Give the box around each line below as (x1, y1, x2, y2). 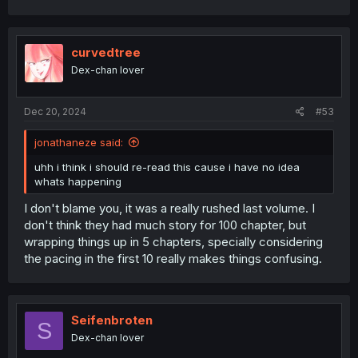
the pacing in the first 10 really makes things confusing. (24, 251, 322, 266)
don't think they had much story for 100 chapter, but (24, 217, 306, 233)
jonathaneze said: (34, 135, 123, 149)
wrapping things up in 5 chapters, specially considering (24, 234, 323, 249)
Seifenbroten (71, 312, 153, 328)
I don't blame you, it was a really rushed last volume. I (24, 201, 315, 216)
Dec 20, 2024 (24, 105, 86, 117)
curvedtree (71, 45, 141, 60)
